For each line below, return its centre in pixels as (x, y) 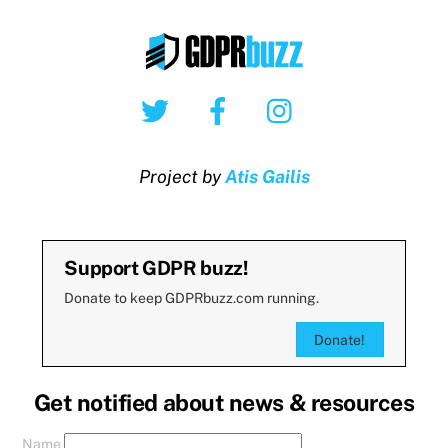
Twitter (206, 97)
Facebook (280, 97)
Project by (181, 177)
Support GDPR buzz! (156, 268)
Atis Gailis (267, 177)
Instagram (344, 97)
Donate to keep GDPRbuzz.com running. (192, 298)
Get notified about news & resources (224, 403)
